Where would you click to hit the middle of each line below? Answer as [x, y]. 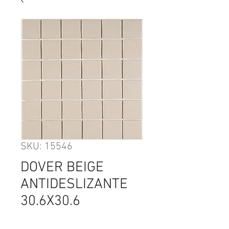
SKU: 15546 [47, 147]
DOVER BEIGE [62, 168]
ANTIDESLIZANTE [74, 185]
